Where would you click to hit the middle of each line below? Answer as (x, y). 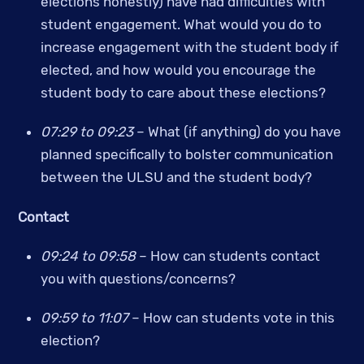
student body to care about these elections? (183, 92)
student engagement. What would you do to (181, 24)
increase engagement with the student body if (189, 47)
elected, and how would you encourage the (178, 69)
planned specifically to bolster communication (186, 155)
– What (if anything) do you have (238, 132)
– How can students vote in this (231, 318)
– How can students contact (227, 256)
